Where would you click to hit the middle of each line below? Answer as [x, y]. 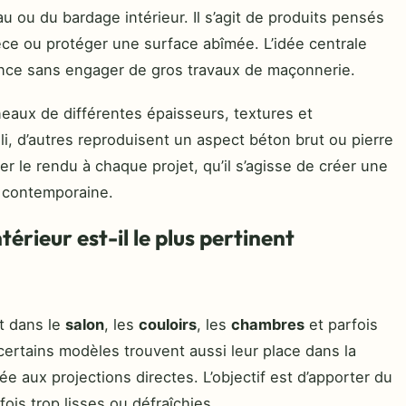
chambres [268, 324]
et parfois [341, 324]
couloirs [168, 324]
